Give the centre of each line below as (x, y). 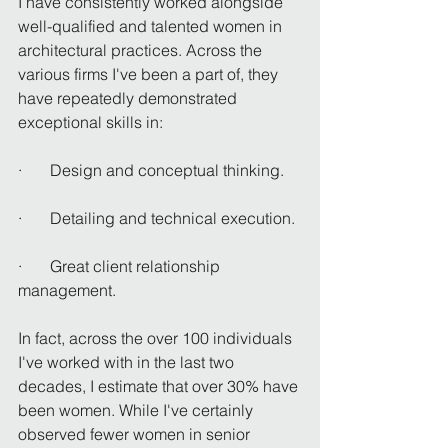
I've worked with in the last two (128, 361)
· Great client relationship (121, 265)
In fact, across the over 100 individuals (157, 337)
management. (67, 289)
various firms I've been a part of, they (150, 73)
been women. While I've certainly (137, 409)
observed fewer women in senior (136, 433)
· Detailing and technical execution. (156, 217)
